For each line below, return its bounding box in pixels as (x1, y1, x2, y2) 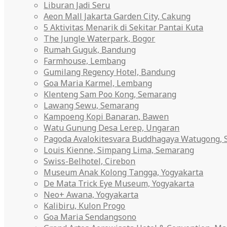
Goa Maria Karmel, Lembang (44, 78, 153, 89)
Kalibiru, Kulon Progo (44, 200, 126, 211)
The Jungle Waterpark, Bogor (44, 33, 156, 44)
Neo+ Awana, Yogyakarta (44, 189, 139, 200)
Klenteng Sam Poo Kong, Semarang (44, 89, 177, 100)
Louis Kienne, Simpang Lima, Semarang (44, 144, 195, 156)
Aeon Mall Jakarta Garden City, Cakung (44, 11, 191, 22)
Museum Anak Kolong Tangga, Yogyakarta (44, 167, 204, 178)
